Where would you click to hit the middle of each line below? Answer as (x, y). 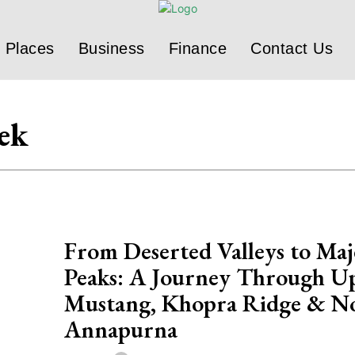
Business (111, 48)
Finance (197, 48)
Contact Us (292, 48)
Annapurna (121, 329)
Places (30, 48)
